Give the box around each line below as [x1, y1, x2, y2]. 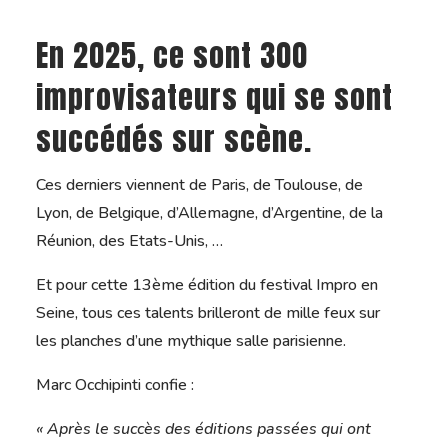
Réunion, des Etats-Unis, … [35, 230, 223, 253]
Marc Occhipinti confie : [35, 374, 194, 397]
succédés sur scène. [35, 117, 312, 163]
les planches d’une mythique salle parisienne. [35, 330, 346, 353]
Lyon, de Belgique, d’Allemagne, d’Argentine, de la [35, 202, 383, 225]
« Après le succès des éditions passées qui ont [35, 418, 371, 441]
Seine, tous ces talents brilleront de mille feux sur [35, 302, 380, 325]
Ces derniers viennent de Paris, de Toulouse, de [35, 174, 363, 197]
